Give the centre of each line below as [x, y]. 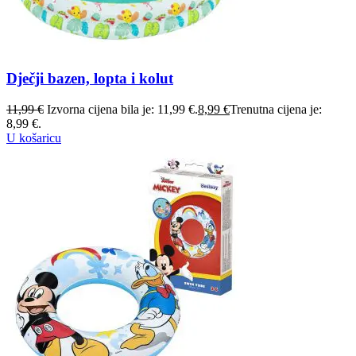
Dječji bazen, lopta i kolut [90, 79]
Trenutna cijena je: [276, 109]
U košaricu [34, 137]
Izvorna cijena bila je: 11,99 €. [122, 109]
